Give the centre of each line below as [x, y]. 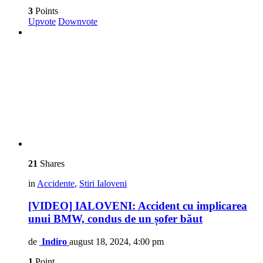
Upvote [42, 21]
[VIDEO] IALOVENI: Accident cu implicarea [138, 206]
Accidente [56, 183]
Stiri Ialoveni [103, 183]
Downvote [78, 21]
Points [45, 11]
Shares [51, 163]
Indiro [54, 242]
